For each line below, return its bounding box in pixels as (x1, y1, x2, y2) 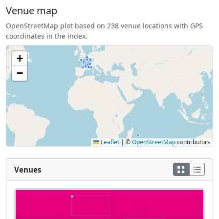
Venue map (6, 3, 57, 17)
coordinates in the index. (6, 31, 88, 41)
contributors (175, 137, 210, 146)
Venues (14, 164, 42, 175)
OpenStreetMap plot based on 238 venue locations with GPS (6, 21, 203, 30)
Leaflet (99, 137, 119, 146)
